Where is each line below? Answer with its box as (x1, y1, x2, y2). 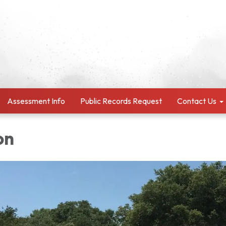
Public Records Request (80, 96, 162, 106)
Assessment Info (7, 96, 65, 106)
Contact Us (177, 96, 216, 106)
